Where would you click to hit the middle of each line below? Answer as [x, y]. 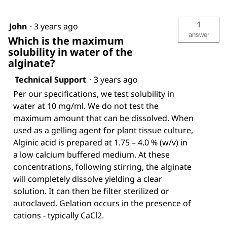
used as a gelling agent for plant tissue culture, [103, 130]
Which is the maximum [66, 41]
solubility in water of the [70, 52]
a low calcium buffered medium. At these [91, 154]
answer [199, 34]
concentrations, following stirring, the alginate [102, 166]
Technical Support [50, 79]
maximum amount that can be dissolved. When [103, 118]
